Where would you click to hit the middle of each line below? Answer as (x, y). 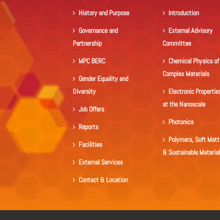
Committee (177, 43)
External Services (101, 162)
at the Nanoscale (184, 104)
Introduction (184, 13)
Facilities (90, 145)
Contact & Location (103, 180)
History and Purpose (104, 13)
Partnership (87, 43)
